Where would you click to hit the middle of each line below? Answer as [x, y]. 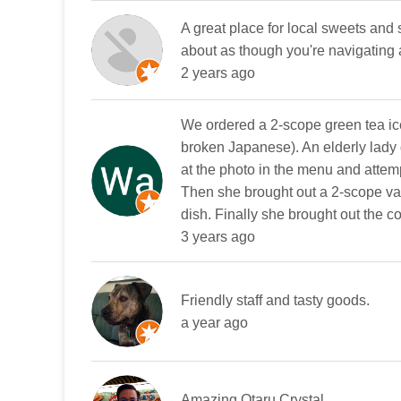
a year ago [214, 323]
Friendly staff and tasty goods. [275, 300]
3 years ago [218, 237]
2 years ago [218, 73]
